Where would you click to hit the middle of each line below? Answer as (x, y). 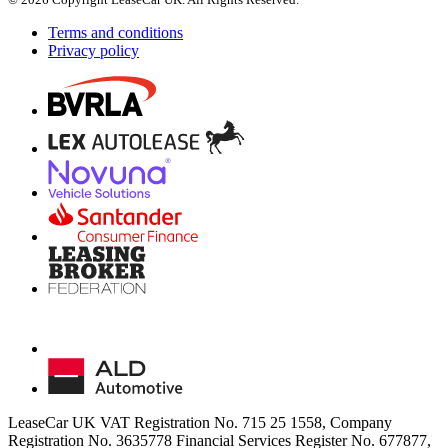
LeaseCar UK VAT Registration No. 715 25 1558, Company (200, 422)
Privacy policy (93, 50)
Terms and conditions (115, 32)
